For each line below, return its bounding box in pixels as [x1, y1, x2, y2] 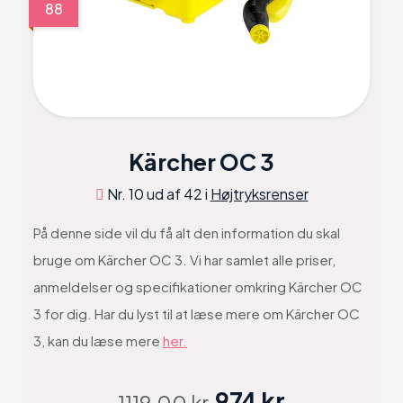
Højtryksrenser [210, 184, 309, 203]
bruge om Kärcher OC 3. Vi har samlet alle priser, [33, 251, 336, 268]
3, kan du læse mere [33, 332, 163, 349]
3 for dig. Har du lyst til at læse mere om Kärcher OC [33, 305, 360, 322]
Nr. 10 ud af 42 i [103, 184, 210, 203]
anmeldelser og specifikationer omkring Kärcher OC [33, 278, 363, 295]
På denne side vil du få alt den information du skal [33, 224, 340, 241]
